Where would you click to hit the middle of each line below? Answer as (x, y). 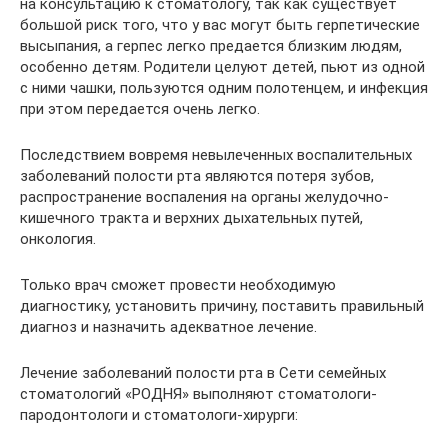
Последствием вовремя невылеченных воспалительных (216, 154)
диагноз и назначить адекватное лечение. (168, 326)
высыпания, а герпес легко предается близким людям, (211, 45)
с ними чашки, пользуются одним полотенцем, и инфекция (224, 87)
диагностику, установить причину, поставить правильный (222, 305)
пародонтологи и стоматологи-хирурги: (159, 414)
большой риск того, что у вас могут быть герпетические (220, 24)
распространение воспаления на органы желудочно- (204, 196)
